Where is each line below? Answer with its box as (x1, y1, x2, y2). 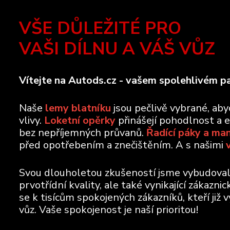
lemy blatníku (45, 101, 111, 115)
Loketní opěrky (44, 113, 116, 127)
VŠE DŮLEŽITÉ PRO (19, 16, 181, 40)
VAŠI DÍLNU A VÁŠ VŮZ (19, 37, 215, 61)
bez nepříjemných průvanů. (19, 126, 146, 140)
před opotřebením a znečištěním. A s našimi (19, 138, 226, 152)
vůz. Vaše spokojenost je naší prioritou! (19, 203, 198, 217)
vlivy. (19, 113, 44, 127)
